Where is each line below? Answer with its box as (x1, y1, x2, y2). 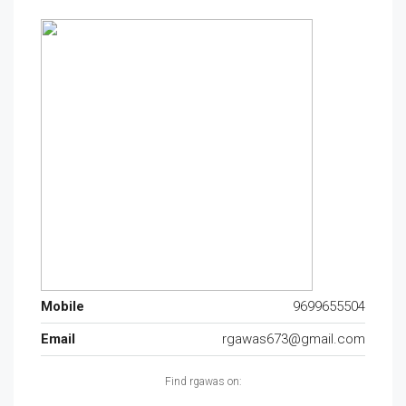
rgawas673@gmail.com (222, 330, 365, 347)
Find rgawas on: (164, 374, 242, 388)
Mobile (41, 297, 84, 314)
